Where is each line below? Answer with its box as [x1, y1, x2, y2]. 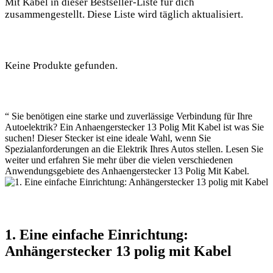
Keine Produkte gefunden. [5, 59, 118, 71]
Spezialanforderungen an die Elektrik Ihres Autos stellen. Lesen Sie [5, 143, 263, 154]
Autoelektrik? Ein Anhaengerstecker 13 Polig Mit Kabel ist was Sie [5, 121, 264, 132]
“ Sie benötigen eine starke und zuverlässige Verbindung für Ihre [5, 110, 252, 121]
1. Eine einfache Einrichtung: [5, 226, 188, 243]
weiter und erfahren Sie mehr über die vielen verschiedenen [5, 154, 233, 165]
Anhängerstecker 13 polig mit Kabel [5, 243, 232, 259]
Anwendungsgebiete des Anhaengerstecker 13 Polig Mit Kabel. [5, 165, 249, 176]
